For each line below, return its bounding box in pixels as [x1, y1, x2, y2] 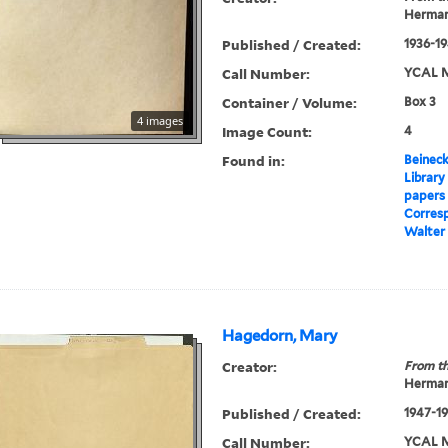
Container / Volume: [222, 93, 358, 113]
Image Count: [222, 122, 313, 142]
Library [403, 170, 445, 186]
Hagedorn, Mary [222, 327, 339, 346]
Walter [403, 224, 445, 240]
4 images [137, 113, 184, 129]
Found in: [222, 151, 286, 171]
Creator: [222, 357, 278, 377]
